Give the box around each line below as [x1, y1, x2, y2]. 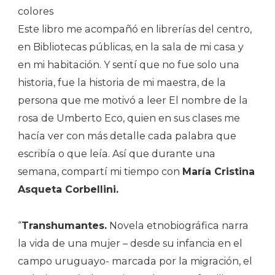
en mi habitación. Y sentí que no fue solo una [18, 59, 239, 71]
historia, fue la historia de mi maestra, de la [18, 77, 226, 89]
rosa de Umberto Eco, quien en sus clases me [18, 112, 240, 125]
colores [18, 6, 53, 18]
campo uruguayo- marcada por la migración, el [18, 255, 252, 268]
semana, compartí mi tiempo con [18, 166, 182, 178]
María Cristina [182, 166, 255, 178]
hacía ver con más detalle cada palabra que [18, 130, 236, 142]
